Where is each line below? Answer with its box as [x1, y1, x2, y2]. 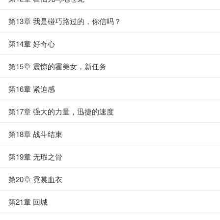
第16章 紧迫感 [8, 83, 55, 94]
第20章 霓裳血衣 [8, 174, 62, 184]
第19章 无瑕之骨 [8, 151, 62, 162]
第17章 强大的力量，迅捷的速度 [8, 106, 114, 116]
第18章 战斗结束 [8, 129, 62, 139]
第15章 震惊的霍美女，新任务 [8, 61, 107, 71]
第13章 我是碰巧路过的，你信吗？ [8, 16, 121, 26]
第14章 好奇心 [8, 38, 55, 49]
